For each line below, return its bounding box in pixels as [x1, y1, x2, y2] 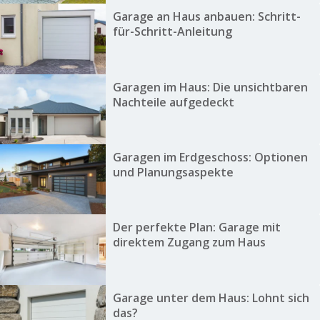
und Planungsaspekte [112, 164, 234, 181]
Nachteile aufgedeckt [112, 94, 234, 110]
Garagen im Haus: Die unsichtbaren [112, 79, 308, 95]
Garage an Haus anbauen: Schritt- [112, 9, 301, 25]
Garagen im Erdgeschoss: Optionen [112, 149, 308, 166]
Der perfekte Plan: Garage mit [112, 219, 281, 236]
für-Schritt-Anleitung [112, 24, 232, 40]
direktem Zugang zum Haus [112, 234, 266, 251]
